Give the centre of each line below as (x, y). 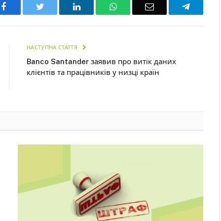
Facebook (23, 6)
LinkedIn (96, 6)
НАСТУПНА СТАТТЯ (53, 47)
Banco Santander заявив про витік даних (101, 61)
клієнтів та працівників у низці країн (93, 72)
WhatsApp (135, 6)
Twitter (56, 6)
